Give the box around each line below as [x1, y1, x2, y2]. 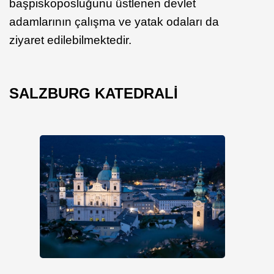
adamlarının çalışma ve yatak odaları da [9, 15, 219, 29]
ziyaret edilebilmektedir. [9, 34, 131, 47]
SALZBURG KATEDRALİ [9, 85, 178, 102]
